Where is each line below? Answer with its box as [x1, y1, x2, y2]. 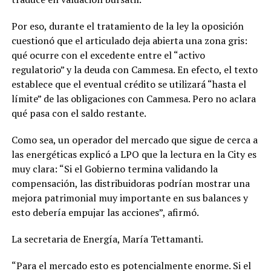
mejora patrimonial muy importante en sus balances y [11, 191, 248, 205]
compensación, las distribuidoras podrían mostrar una [11, 177, 250, 191]
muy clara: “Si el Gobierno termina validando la [11, 162, 218, 176]
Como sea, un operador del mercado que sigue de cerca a [11, 133, 258, 147]
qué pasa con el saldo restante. [11, 106, 146, 120]
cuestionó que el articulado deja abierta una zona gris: [11, 34, 247, 48]
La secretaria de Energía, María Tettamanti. [11, 232, 203, 246]
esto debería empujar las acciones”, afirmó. [11, 206, 199, 220]
